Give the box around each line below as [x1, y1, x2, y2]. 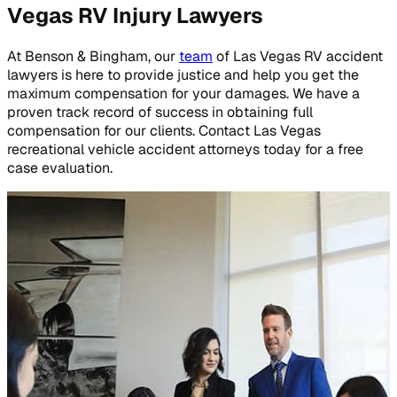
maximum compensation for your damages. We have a [7, 83, 360, 103]
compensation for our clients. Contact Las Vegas [7, 121, 321, 140]
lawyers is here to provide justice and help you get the [7, 65, 359, 84]
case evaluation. [7, 158, 113, 177]
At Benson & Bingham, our [7, 46, 179, 66]
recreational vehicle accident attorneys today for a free [7, 139, 363, 159]
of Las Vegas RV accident [213, 46, 383, 66]
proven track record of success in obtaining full [7, 102, 313, 121]
